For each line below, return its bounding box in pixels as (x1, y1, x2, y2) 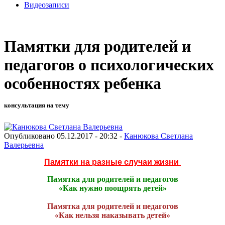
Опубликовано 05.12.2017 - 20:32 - (4, 131, 124, 140)
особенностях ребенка (4, 74, 161, 93)
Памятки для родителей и (4, 37, 191, 56)
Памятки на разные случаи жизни (44, 157, 181, 166)
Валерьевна (4, 140, 44, 149)
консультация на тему (4, 101, 69, 109)
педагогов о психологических (4, 56, 214, 74)
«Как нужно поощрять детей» (58, 183, 167, 192)
